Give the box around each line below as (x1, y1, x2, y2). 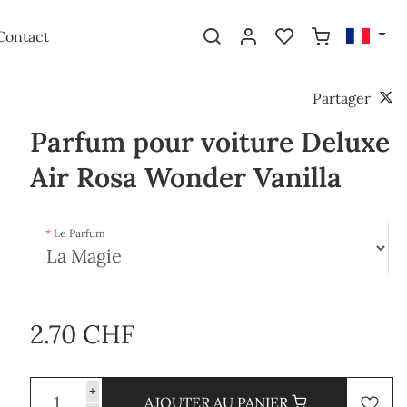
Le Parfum (54, 226, 105, 240)
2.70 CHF (30, 318, 134, 351)
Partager (313, 89, 374, 107)
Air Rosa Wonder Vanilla (30, 160, 342, 194)
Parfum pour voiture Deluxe (30, 124, 390, 159)
